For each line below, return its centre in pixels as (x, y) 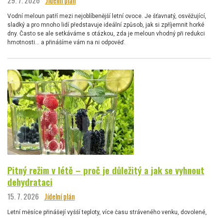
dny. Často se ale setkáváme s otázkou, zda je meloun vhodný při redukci (106, 34)
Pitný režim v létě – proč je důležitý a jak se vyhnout (106, 170)
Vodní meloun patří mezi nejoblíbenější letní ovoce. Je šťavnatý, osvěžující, (107, 16)
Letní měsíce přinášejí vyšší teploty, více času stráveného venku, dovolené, (107, 212)
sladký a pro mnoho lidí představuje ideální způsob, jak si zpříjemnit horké (106, 25)
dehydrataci (30, 182)
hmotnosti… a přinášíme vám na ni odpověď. (66, 43)
